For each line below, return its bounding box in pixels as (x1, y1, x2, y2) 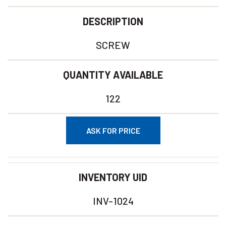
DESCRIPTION (83, 15, 143, 27)
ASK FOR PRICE (86, 126, 140, 135)
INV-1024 (92, 195, 134, 207)
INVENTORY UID (79, 171, 147, 183)
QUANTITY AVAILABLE (63, 69, 163, 81)
